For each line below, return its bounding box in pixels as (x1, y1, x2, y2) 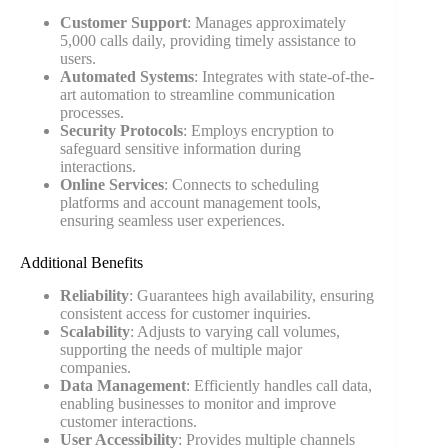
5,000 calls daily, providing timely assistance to (60, 31, 356, 49)
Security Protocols (60, 121, 183, 139)
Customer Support (60, 13, 187, 31)
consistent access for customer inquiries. (60, 304, 311, 322)
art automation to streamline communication (60, 85, 335, 103)
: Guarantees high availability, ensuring (129, 286, 374, 304)
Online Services (60, 175, 164, 193)
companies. (60, 358, 131, 376)
